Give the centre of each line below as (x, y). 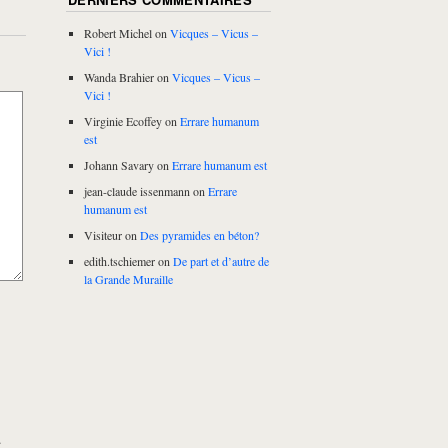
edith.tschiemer (120, 261)
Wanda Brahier (119, 77)
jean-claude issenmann (137, 191)
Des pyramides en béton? (200, 235)
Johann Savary (119, 165)
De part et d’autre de (221, 261)
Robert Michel (118, 33)
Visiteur (103, 235)
